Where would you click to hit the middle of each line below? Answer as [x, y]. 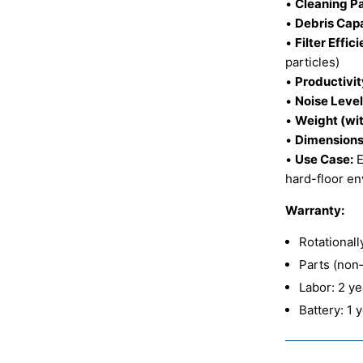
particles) [312, 62]
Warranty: [315, 211]
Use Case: [324, 160]
